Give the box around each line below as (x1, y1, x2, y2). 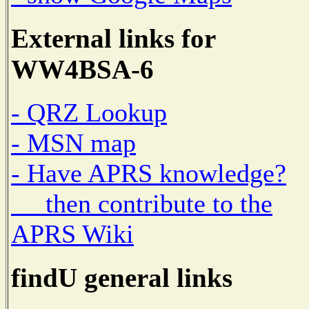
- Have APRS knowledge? (11, 159, 286, 188)
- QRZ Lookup (11, 98, 167, 128)
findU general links (11, 263, 232, 293)
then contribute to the (11, 189, 272, 219)
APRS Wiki (11, 219, 134, 249)
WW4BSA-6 (11, 54, 154, 84)
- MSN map (11, 128, 136, 158)
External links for (11, 23, 215, 53)
